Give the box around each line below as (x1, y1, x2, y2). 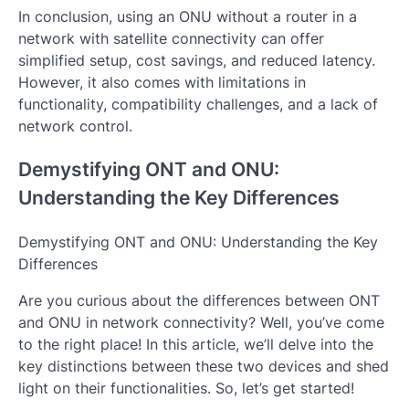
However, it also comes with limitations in (18, 72, 306, 91)
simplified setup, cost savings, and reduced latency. (18, 50, 375, 69)
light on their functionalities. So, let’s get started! (18, 379, 354, 398)
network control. (18, 116, 132, 135)
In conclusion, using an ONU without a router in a (18, 6, 357, 26)
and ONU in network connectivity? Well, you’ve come (18, 313, 384, 332)
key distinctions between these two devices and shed (18, 357, 389, 376)
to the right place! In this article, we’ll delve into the (18, 335, 373, 354)
